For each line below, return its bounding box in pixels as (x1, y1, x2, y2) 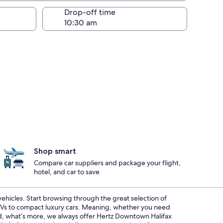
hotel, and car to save (34, 167, 100, 176)
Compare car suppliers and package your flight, (34, 158, 181, 167)
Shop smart (34, 146, 76, 156)
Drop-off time (64, 7, 115, 17)
